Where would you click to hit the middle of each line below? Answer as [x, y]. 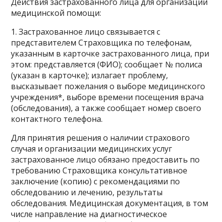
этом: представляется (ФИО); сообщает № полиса [107, 64]
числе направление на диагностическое [89, 214]
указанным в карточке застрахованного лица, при [110, 54]
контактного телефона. [57, 119]
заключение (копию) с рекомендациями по [96, 181]
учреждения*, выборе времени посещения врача [108, 97]
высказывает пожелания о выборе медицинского [108, 86]
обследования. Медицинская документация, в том [110, 203]
